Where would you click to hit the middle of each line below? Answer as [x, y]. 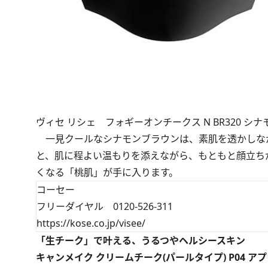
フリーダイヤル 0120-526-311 [105, 207]
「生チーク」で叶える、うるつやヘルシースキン [141, 241]
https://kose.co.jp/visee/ [91, 223]
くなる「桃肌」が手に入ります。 [107, 173]
